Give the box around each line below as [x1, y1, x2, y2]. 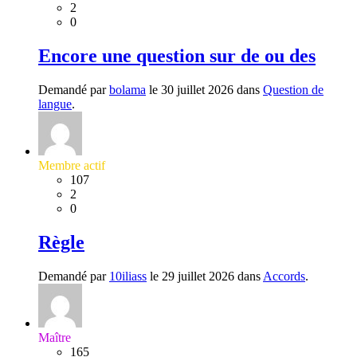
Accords [263, 269, 305, 283]
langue [38, 96, 72, 111]
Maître [38, 330, 71, 344]
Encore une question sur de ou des [38, 45, 316, 66]
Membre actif [38, 158, 105, 172]
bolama [109, 82, 146, 96]
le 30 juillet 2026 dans [146, 82, 263, 96]
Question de [263, 82, 324, 96]
